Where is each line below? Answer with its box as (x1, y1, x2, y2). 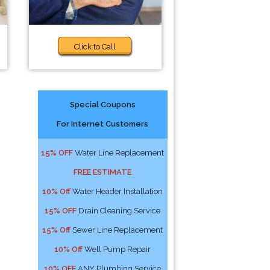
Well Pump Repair (83, 245, 151, 254)
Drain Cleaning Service (77, 206, 161, 215)
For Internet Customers (57, 119, 149, 128)
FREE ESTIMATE (74, 168, 132, 177)
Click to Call (74, 42, 116, 51)
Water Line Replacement (73, 148, 165, 157)
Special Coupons (69, 100, 136, 109)
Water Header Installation (71, 187, 163, 196)
